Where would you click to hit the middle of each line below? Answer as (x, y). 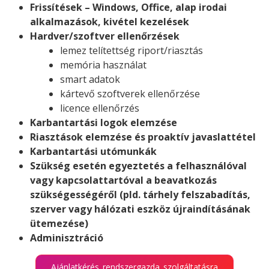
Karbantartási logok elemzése (104, 123)
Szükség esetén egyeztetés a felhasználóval (138, 166)
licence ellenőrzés (100, 108)
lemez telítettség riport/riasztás (131, 51)
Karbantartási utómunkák (93, 152)
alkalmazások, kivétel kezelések (110, 22)
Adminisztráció (67, 238)
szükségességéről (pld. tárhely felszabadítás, (140, 195)
